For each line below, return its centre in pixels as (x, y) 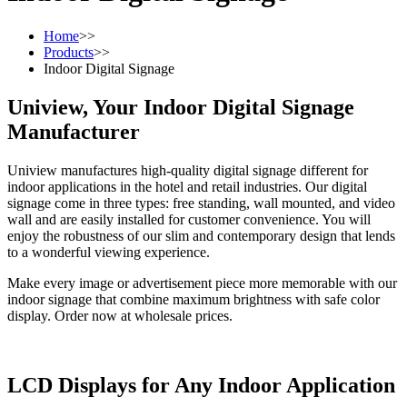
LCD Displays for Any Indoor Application (201, 385)
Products (69, 52)
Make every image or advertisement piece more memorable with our (202, 283)
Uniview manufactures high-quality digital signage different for (188, 170)
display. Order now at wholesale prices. (120, 315)
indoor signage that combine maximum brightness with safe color (194, 299)
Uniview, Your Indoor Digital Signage (181, 107)
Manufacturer (74, 131)
